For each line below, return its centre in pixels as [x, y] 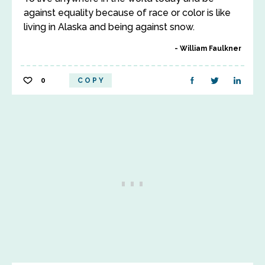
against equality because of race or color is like [127, 13]
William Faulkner [211, 49]
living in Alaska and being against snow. [109, 27]
